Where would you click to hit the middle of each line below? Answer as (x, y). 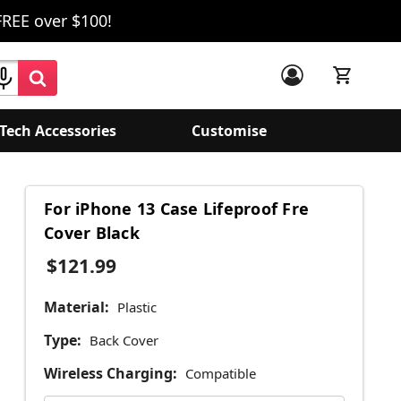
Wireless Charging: (111, 374)
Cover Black (92, 233)
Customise (229, 131)
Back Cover (124, 341)
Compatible (220, 374)
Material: (77, 307)
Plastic (137, 307)
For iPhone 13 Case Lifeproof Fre (176, 209)
